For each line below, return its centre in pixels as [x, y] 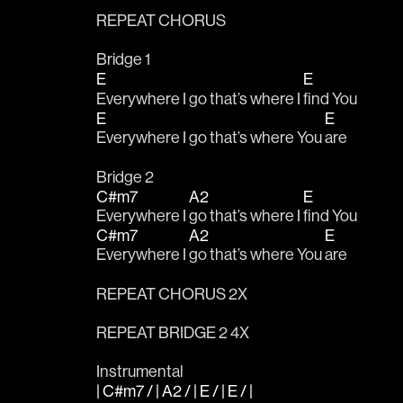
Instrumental [141, 372]
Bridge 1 [123, 59]
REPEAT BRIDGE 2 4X [173, 333]
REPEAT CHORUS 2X [172, 293]
